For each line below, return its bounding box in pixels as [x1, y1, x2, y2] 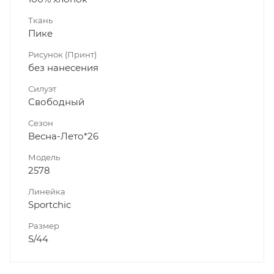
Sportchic [28, 199, 71, 211]
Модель [28, 152, 60, 163]
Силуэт [28, 84, 56, 94]
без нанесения [28, 62, 98, 74]
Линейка [28, 187, 65, 197]
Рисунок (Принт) [28, 50, 97, 60]
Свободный [28, 96, 84, 108]
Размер [28, 221, 59, 231]
